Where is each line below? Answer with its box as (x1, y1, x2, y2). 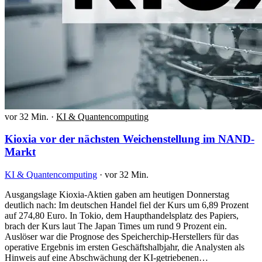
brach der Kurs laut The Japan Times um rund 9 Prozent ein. (5, 220, 227, 231)
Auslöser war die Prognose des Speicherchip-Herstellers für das (5, 231, 239, 242)
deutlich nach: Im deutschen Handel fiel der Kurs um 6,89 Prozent (5, 199, 249, 210)
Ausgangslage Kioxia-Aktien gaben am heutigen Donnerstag (5, 189, 229, 199)
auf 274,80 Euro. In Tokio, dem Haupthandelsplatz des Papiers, (5, 210, 239, 220)
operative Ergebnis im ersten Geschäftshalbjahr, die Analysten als (5, 242, 244, 252)
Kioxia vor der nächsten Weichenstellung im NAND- (5, 133, 254, 146)
